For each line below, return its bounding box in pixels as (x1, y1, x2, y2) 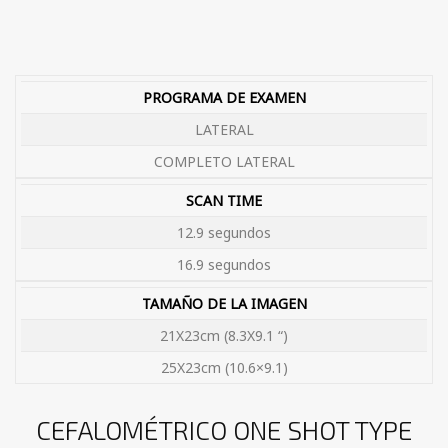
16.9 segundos (177, 255, 271, 275)
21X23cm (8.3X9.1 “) (160, 326, 288, 346)
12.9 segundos (177, 223, 271, 243)
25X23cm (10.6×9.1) (160, 358, 288, 378)
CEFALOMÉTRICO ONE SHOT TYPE (36, 414, 412, 446)
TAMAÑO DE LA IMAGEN (141, 294, 307, 314)
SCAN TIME (186, 191, 262, 211)
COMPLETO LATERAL (153, 152, 295, 172)
